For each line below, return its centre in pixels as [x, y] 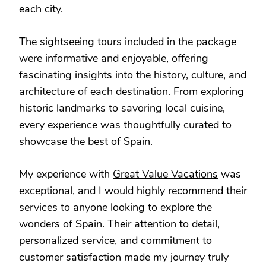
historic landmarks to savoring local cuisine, [122, 108]
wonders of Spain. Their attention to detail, [119, 224]
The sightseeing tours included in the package [128, 41]
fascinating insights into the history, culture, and [133, 75]
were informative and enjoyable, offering [114, 58]
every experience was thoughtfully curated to [125, 124]
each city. [41, 9]
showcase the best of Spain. [86, 141]
